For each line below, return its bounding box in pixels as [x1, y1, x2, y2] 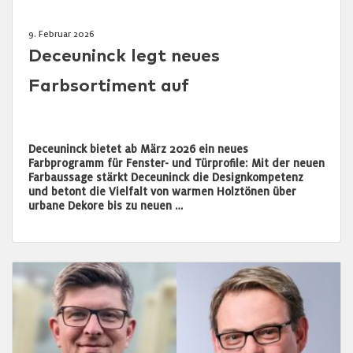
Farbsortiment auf [28, 76, 189, 95]
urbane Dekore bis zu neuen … [28, 199, 183, 212]
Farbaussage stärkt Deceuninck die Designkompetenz [28, 171, 303, 184]
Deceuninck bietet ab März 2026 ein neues [28, 143, 248, 155]
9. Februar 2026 [28, 28, 95, 39]
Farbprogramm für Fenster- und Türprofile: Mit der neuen [28, 157, 325, 169]
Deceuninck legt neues [28, 46, 220, 65]
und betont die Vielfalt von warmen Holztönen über [28, 185, 296, 198]
